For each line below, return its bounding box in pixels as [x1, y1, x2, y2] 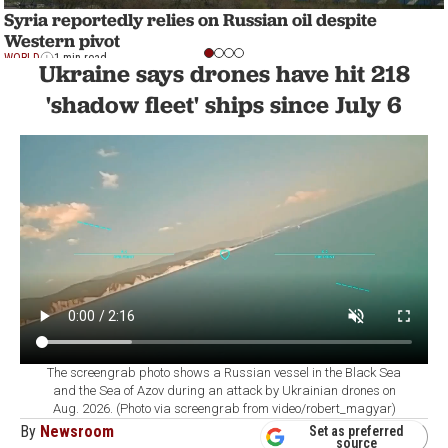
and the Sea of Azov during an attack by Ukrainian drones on [52, 383, 396, 399]
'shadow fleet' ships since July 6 [46, 89, 402, 119]
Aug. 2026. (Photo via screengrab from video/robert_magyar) [52, 401, 396, 417]
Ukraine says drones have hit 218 [38, 58, 410, 88]
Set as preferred [309, 422, 404, 439]
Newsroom [40, 422, 114, 442]
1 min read [54, 51, 107, 66]
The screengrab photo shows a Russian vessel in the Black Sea [47, 365, 401, 381]
